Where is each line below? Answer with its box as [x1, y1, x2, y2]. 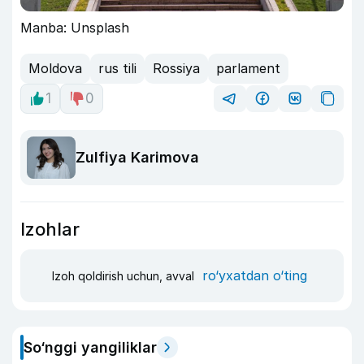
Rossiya [153, 60, 200, 77]
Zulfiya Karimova [76, 149, 199, 167]
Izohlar [20, 218, 80, 240]
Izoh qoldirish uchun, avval [52, 269, 197, 284]
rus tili [98, 60, 136, 77]
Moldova [28, 60, 82, 77]
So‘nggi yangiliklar [24, 338, 157, 356]
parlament [216, 60, 280, 77]
